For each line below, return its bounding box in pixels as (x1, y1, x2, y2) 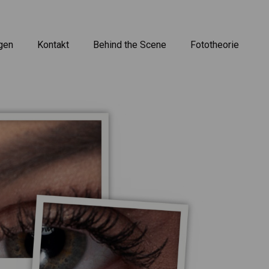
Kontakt (37, 39, 70, 50)
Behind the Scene (93, 39, 167, 50)
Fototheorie (190, 39, 240, 50)
